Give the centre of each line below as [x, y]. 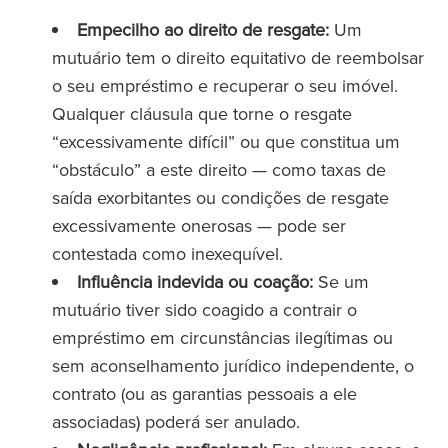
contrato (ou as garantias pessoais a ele [204, 393]
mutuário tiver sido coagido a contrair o [204, 309]
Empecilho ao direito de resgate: [203, 29]
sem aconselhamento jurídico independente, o [233, 365]
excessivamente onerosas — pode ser [199, 225]
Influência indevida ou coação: [195, 281]
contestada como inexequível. [167, 253]
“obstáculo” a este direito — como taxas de [219, 169]
